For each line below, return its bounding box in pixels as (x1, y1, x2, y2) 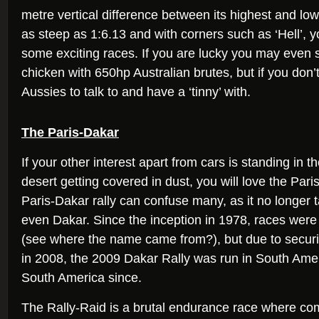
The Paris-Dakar (21, 125, 119, 140)
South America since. (21, 271, 142, 285)
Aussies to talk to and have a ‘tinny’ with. (21, 85, 251, 99)
